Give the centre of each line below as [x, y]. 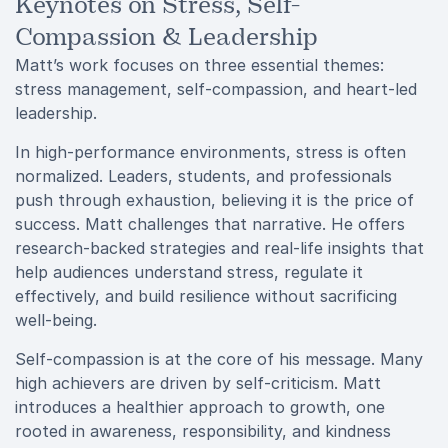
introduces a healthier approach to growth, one [200, 407]
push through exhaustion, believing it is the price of [214, 200]
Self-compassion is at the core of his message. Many [219, 359]
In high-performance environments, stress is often [210, 152]
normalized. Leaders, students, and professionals [203, 176]
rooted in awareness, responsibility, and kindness [203, 431]
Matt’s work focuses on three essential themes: [199, 65]
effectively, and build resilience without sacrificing [206, 296]
